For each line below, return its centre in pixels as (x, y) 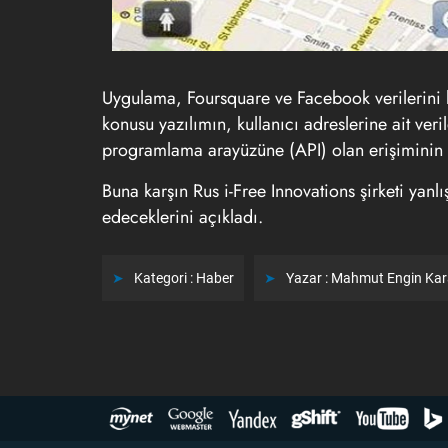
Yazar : (308, 278)
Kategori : (165, 278)
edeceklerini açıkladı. (182, 217)
